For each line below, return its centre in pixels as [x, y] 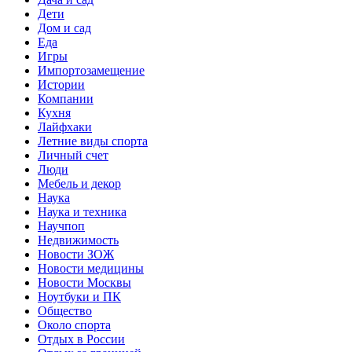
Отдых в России [81, 339]
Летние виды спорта [93, 141]
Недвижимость [78, 240]
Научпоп [61, 225]
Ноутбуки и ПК [79, 296]
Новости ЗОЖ [76, 254]
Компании [66, 98]
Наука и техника [82, 211]
